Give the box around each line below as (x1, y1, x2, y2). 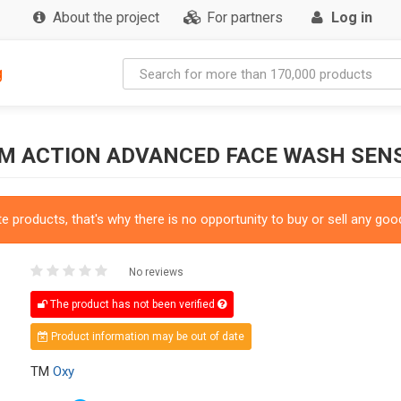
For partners (207, 9, 284, 26)
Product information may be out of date (47, 329, 244, 343)
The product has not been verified (47, 297, 218, 311)
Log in (330, 9, 372, 26)
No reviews (128, 265, 183, 278)
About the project (52, 9, 159, 26)
